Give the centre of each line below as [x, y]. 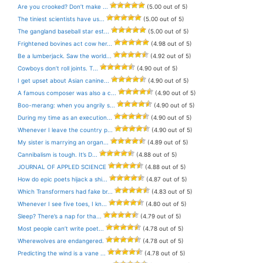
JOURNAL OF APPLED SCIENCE [62, 166]
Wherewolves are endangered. [61, 240]
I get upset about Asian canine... [63, 80]
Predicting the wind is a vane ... [62, 253]
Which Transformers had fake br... [65, 191]
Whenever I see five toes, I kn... [62, 203]
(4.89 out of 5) [167, 142]
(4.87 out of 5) [166, 179]
